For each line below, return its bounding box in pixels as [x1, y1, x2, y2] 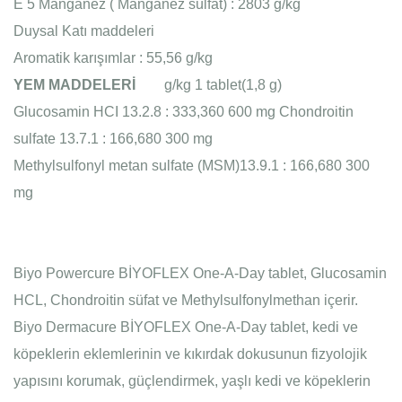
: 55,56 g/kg [139, 50, 213, 66]
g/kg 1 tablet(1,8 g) [139, 77, 282, 92]
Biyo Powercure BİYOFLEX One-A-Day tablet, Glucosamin [13, 266, 387, 281]
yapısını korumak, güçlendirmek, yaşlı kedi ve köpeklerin [13, 373, 371, 389]
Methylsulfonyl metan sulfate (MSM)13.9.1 [13, 158, 279, 173]
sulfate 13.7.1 [13, 131, 99, 146]
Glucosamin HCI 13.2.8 [13, 104, 162, 119]
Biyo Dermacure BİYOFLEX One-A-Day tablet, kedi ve [13, 319, 358, 335]
